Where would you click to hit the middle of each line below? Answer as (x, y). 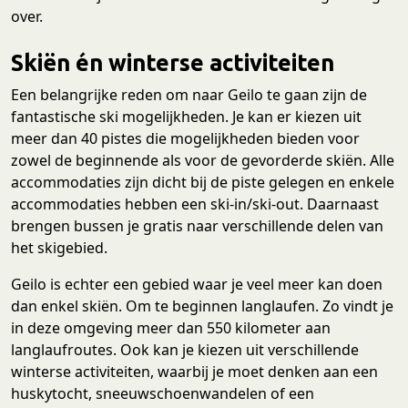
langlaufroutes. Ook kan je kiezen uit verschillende (185, 350)
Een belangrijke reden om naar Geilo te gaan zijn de (189, 95)
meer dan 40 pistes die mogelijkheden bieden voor (185, 139)
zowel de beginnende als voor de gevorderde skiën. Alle (203, 161)
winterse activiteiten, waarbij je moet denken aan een (194, 372)
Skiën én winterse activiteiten (173, 63)
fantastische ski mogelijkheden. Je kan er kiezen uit (186, 117)
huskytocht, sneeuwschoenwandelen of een (163, 394)
